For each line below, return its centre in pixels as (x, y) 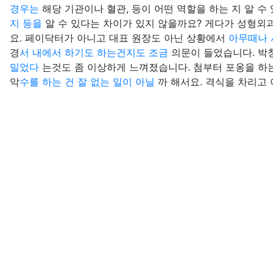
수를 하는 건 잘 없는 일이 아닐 (89, 82)
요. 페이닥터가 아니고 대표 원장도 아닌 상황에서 (119, 38)
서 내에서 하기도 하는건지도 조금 (95, 52)
